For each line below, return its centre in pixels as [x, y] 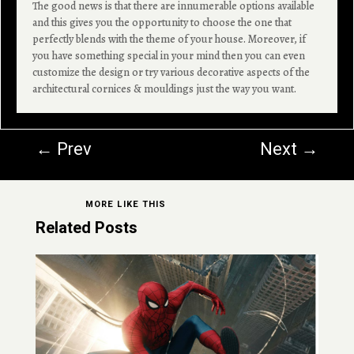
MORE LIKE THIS [125, 204]
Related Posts [86, 228]
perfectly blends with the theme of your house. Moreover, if [169, 39]
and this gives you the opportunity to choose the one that [162, 22]
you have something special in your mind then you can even [169, 55]
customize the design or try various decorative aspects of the [171, 72]
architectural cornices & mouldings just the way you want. [165, 88]
